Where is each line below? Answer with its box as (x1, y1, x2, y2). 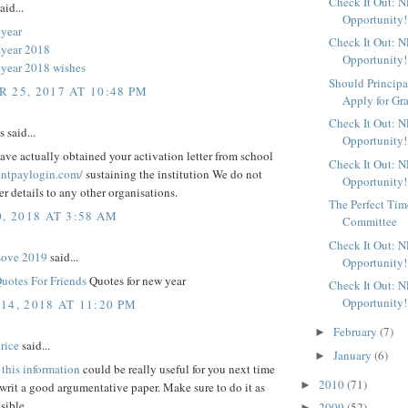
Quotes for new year (89, 272, 186, 290)
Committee (342, 213, 398, 230)
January (332, 346, 374, 363)
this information (2, 361, 80, 378)
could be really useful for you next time (80, 361, 275, 378)
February (332, 323, 380, 341)
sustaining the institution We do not (83, 166, 262, 183)
